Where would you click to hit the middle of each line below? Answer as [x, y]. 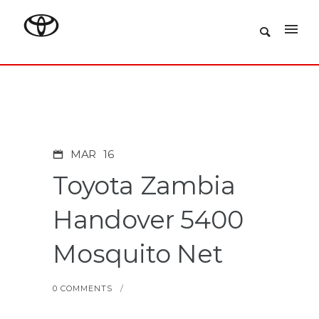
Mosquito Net [138, 254]
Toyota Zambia [144, 185]
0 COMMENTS [83, 288]
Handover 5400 [148, 220]
